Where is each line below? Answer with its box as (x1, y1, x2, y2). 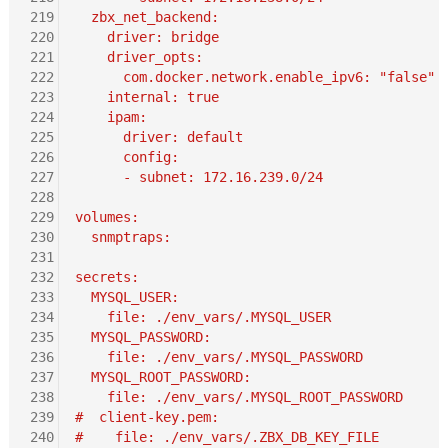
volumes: (74, 208, 139, 225)
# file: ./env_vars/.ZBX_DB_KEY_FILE (74, 428, 379, 445)
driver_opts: (74, 48, 203, 65)
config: (74, 148, 179, 165)
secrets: (74, 268, 139, 285)
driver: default (74, 128, 243, 145)
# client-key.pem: (74, 408, 219, 425)
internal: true (74, 88, 219, 105)
